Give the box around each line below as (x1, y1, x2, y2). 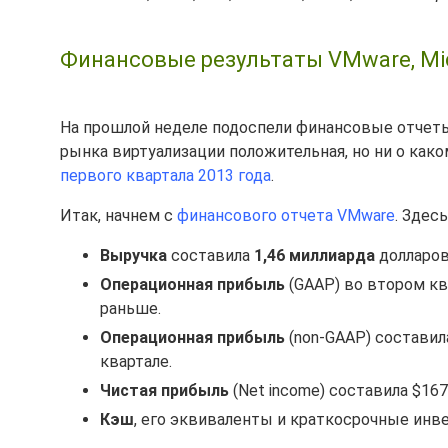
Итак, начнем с (60, 206, 177, 225)
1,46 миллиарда (254, 246, 375, 265)
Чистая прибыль (100, 381, 229, 400)
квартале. (100, 352, 172, 371)
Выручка (100, 246, 167, 265)
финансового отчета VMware (177, 206, 395, 225)
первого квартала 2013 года (60, 166, 271, 185)
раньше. (100, 299, 161, 318)
